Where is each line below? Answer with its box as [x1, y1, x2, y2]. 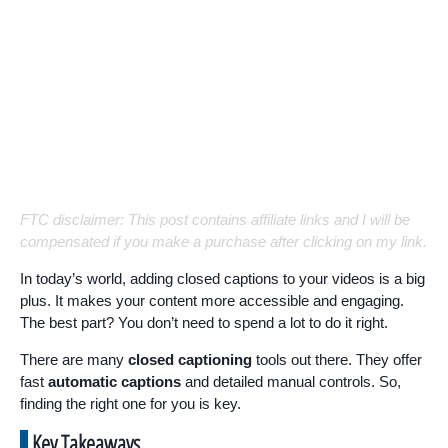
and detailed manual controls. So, [181, 373, 401, 390]
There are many [20, 351, 128, 368]
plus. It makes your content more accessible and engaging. [20, 292, 404, 309]
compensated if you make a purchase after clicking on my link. [20, 233, 427, 250]
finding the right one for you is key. [20, 395, 241, 412]
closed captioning [128, 351, 252, 368]
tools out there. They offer [252, 351, 422, 368]
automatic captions [48, 373, 181, 390]
